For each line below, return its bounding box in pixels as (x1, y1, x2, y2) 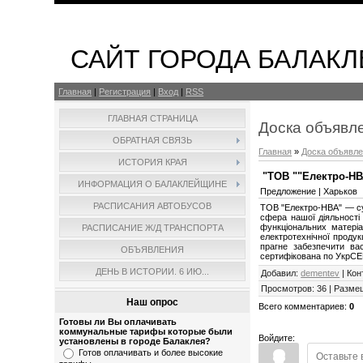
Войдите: (258, 332, 296, 343)
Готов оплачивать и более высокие (79, 348, 224, 357)
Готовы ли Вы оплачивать (59, 317, 177, 327)
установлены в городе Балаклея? (59, 336, 211, 346)
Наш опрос (126, 297, 179, 308)
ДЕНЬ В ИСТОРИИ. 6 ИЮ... (96, 267, 210, 276)
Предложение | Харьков (260, 186, 358, 196)
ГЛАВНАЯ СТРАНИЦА (107, 113, 198, 123)
